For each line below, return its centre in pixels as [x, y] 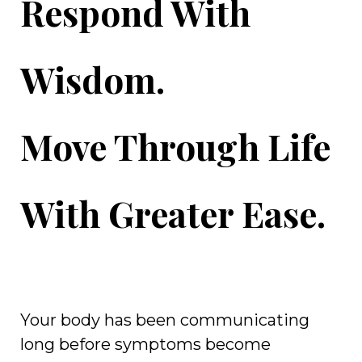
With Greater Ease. [173, 213]
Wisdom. [93, 79]
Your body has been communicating [165, 320]
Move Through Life [175, 146]
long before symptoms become [145, 344]
